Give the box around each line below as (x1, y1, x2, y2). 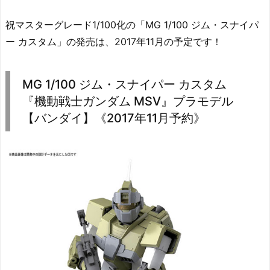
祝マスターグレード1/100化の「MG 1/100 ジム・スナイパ (5, 19, 259, 31)
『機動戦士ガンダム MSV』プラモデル (22, 94, 233, 109)
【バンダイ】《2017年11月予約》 (22, 111, 206, 126)
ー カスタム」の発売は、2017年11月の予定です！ (5, 36, 222, 48)
